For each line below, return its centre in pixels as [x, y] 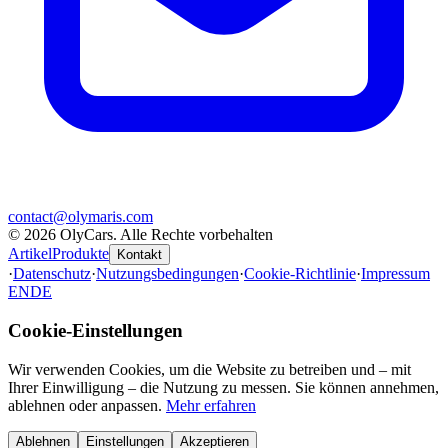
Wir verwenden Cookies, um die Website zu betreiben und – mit [209, 369]
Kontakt [139, 255]
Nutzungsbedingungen [167, 274]
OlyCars [86, 235]
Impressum [395, 274]
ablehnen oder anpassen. [85, 405]
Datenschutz [52, 274]
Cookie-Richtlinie [300, 274]
